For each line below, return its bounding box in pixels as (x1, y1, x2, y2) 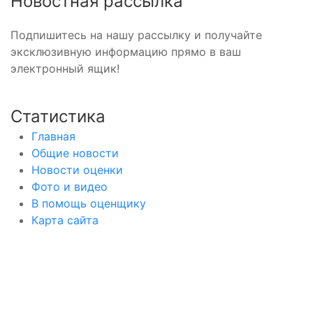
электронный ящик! (10, 61, 119, 75)
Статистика (10, 105, 105, 126)
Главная (31, 129, 75, 143)
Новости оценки (31, 162, 123, 177)
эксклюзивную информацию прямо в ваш (10, 44, 241, 59)
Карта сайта (31, 212, 99, 227)
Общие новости (31, 145, 119, 160)
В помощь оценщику (31, 196, 146, 210)
